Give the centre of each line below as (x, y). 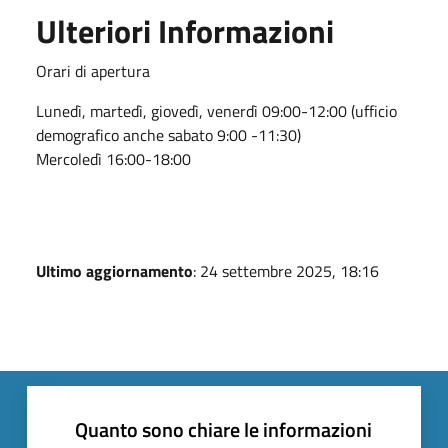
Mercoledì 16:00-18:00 (113, 158)
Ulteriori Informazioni (185, 30)
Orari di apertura (93, 70)
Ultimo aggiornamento (114, 270)
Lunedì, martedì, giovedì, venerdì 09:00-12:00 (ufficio (216, 110)
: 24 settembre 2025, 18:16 (286, 270)
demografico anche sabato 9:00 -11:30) (168, 134)
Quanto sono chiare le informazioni (223, 429)
